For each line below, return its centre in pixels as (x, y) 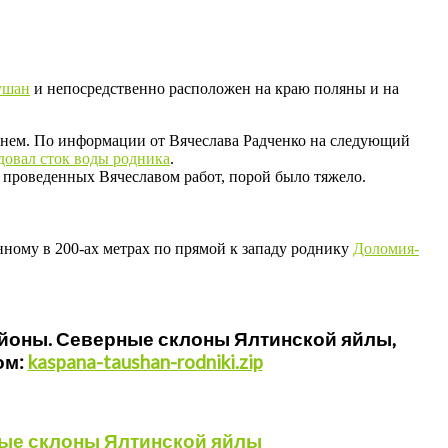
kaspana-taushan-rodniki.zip (145, 362)
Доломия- (386, 248)
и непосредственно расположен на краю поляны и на (214, 88)
